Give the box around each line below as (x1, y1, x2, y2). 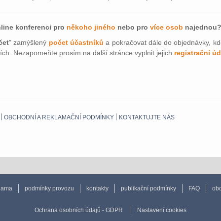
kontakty (86, 185, 109, 192)
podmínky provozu (25, 185, 74, 192)
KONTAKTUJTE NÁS (119, 114, 175, 121)
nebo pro (115, 23, 150, 31)
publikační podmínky (121, 185, 176, 192)
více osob (150, 23, 185, 31)
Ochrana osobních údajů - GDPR (35, 207, 123, 214)
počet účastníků (48, 38, 104, 46)
